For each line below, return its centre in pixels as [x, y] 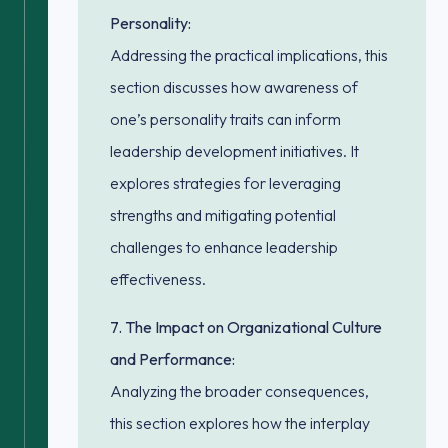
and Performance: [172, 359]
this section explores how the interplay [240, 423]
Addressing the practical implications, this [249, 55]
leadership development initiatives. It [234, 151]
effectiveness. [158, 279]
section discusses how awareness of [234, 87]
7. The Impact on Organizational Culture [246, 327]
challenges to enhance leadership [224, 247]
